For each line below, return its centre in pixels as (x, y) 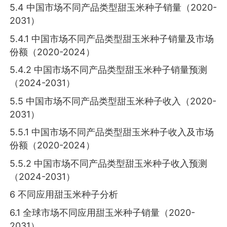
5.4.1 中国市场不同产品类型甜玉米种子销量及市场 (112, 39)
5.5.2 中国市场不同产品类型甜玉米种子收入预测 (109, 163)
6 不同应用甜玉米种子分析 (64, 195)
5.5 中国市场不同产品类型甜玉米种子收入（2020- (113, 101)
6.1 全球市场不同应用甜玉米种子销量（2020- (103, 212)
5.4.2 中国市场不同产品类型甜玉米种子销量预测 (109, 70)
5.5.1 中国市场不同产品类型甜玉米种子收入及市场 (112, 132)
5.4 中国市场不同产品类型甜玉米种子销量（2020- (113, 8)
